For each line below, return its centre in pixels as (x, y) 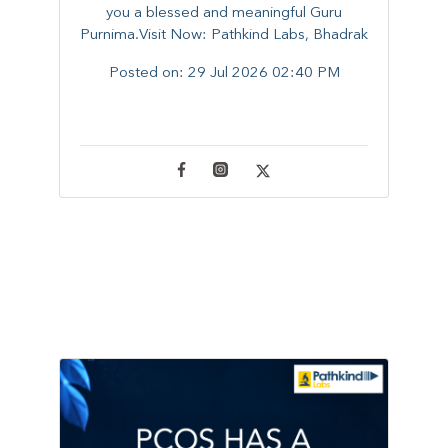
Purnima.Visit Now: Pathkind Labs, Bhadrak (224, 35)
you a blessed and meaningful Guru (224, 13)
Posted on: (148, 73)
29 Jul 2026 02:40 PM (263, 73)
